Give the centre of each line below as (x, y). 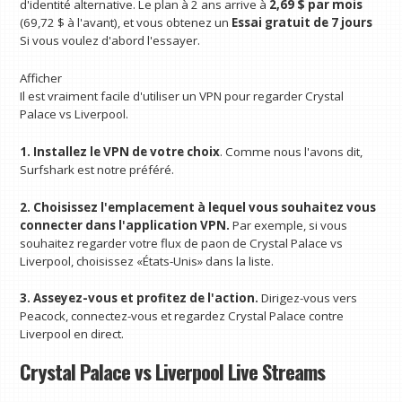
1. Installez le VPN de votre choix (120, 151)
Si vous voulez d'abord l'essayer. (110, 41)
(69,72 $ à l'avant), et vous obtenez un (126, 23)
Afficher (41, 79)
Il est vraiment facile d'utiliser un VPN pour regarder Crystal (182, 96)
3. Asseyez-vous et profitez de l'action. (141, 298)
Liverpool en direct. (72, 334)
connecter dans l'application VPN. (127, 225)
